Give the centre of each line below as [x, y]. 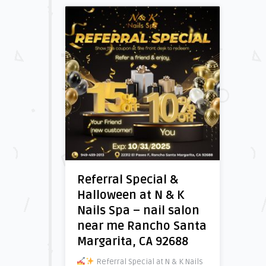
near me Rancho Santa [142, 226]
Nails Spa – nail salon [138, 211]
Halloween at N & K [130, 195]
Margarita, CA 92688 [132, 242]
